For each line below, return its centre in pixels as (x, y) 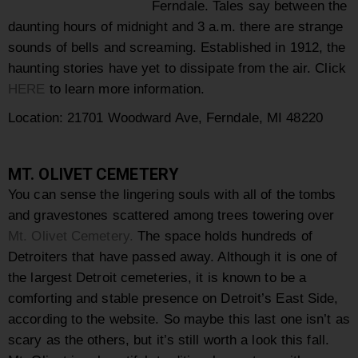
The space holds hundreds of (223, 236)
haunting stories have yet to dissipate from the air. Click (177, 68)
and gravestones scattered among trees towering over (171, 215)
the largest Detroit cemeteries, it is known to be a (157, 278)
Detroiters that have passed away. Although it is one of (173, 257)
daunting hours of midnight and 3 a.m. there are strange (176, 27)
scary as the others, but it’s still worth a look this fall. (169, 340)
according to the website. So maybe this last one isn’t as (179, 319)
